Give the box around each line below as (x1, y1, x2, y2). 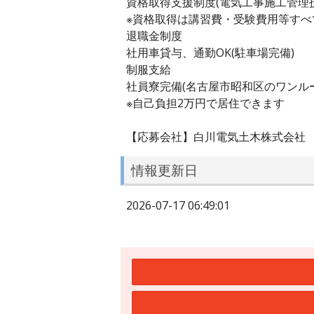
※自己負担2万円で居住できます (126, 95, 285, 111)
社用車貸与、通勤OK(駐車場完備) (126, 45, 294, 61)
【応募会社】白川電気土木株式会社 (126, 129, 306, 145)
